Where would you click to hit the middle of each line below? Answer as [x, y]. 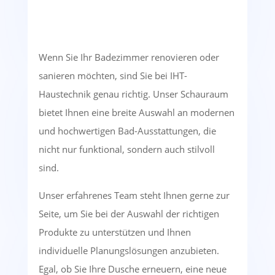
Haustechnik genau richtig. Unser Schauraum [133, 94]
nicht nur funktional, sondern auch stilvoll [126, 149]
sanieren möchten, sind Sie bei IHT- [113, 76]
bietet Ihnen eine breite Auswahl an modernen [136, 113]
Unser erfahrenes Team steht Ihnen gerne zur [134, 196]
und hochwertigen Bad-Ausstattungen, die [127, 131]
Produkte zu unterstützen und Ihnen [114, 232]
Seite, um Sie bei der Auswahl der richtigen [129, 214]
